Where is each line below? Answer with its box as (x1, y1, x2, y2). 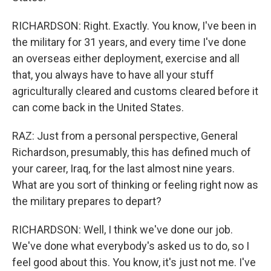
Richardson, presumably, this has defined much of (12, 146, 251, 158)
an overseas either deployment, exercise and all (12, 52, 240, 65)
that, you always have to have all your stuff (12, 68, 214, 81)
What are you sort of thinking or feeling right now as (12, 178, 258, 191)
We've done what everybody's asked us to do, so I (12, 240, 249, 252)
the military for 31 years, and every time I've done (12, 36, 246, 48)
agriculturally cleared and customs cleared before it (12, 85, 258, 97)
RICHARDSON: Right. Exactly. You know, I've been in (12, 19, 256, 32)
